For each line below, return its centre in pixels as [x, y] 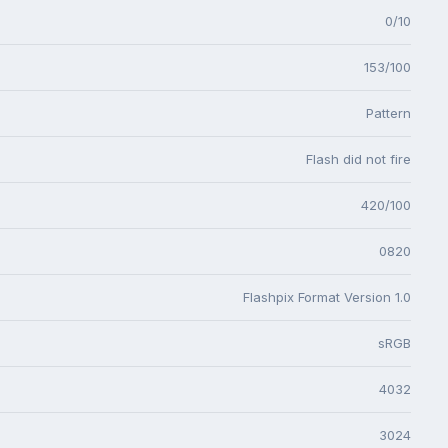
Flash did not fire [358, 158]
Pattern [388, 112]
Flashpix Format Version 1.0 [327, 296]
